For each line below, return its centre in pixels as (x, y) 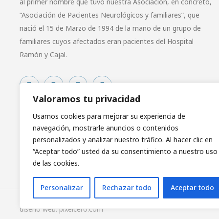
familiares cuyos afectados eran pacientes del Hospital (107, 41)
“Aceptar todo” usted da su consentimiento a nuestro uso (125, 151)
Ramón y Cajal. (43, 55)
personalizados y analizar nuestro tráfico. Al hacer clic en (123, 140)
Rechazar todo (127, 187)
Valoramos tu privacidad (87, 99)
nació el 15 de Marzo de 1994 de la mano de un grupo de (110, 28)
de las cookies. (56, 163)
